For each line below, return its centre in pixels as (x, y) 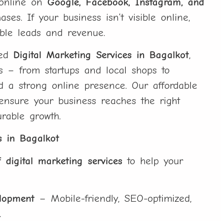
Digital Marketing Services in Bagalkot (101, 55)
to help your (153, 161)
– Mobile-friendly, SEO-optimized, (113, 199)
